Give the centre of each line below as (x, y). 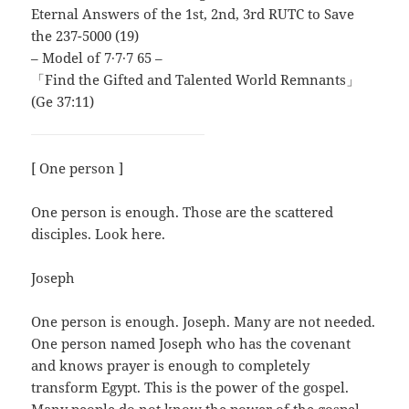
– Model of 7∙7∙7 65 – (97, 58)
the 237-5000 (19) (85, 36)
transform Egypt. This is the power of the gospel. (190, 388)
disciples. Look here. (99, 234)
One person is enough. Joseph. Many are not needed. (204, 322)
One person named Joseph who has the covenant (191, 344)
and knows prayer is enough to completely (171, 366)
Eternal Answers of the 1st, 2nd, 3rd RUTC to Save (193, 14)
